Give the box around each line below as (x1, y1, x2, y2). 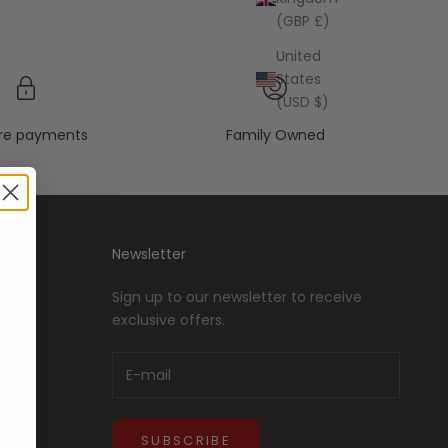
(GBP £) (276, 10, 330, 31)
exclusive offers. (112, 310, 225, 331)
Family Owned (225, 125, 325, 146)
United (276, 45, 321, 66)
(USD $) (276, 91, 329, 112)
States (276, 68, 321, 89)
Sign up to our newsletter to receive (112, 287, 362, 308)
